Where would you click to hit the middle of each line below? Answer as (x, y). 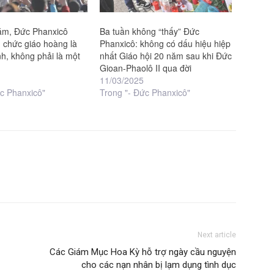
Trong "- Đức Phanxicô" (145, 92)
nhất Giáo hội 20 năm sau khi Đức (165, 55)
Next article (217, 235)
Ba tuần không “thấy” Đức (149, 31)
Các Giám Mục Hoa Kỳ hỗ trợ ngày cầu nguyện (143, 252)
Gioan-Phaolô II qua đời (145, 68)
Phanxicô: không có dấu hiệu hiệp (165, 43)
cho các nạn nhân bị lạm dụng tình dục (159, 265)
